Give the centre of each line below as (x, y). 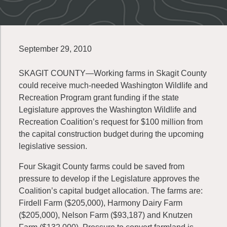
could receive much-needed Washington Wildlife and (113, 85)
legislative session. (53, 146)
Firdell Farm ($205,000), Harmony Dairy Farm (101, 203)
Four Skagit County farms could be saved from (102, 166)
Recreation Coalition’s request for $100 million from (111, 122)
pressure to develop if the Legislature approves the (109, 179)
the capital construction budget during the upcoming (111, 134)
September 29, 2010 (55, 49)
